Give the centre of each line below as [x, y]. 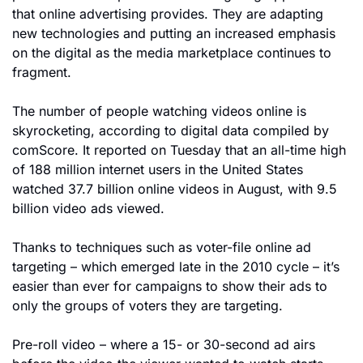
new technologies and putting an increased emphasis [174, 33]
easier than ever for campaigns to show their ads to [170, 286]
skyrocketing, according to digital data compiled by [171, 130]
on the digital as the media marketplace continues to [172, 53]
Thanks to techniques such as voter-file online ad [162, 247]
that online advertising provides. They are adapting [168, 14]
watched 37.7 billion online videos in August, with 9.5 [175, 189]
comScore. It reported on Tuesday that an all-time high [179, 150]
